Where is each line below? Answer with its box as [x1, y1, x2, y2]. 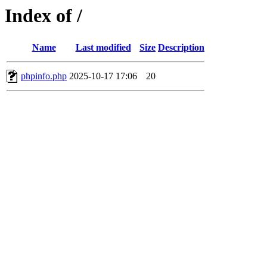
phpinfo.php [21, 71, 67, 82]
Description [158, 42, 204, 53]
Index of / [5, 5, 82, 26]
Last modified [75, 42, 131, 53]
